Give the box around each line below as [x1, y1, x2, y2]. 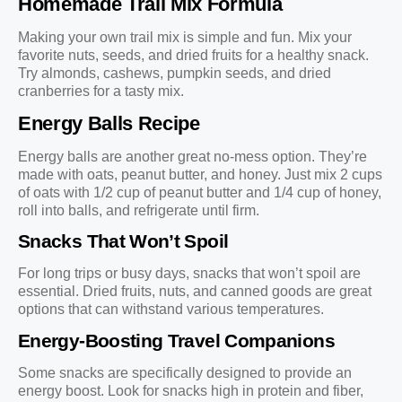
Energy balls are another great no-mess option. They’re [18, 148, 367, 164]
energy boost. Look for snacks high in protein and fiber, [18, 382, 363, 398]
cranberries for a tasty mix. [18, 83, 184, 100]
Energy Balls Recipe [18, 111, 200, 135]
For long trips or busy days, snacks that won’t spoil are [18, 266, 361, 282]
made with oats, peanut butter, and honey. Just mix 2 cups [18, 166, 382, 182]
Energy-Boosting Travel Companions [18, 329, 335, 351]
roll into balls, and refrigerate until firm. [18, 202, 259, 218]
